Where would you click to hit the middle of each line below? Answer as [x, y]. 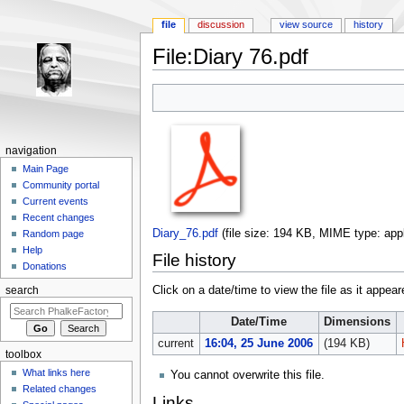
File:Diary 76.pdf [230, 57]
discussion [221, 25]
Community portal [61, 185]
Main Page [46, 169]
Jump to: [175, 76]
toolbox [23, 354]
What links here [57, 373]
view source [306, 25]
